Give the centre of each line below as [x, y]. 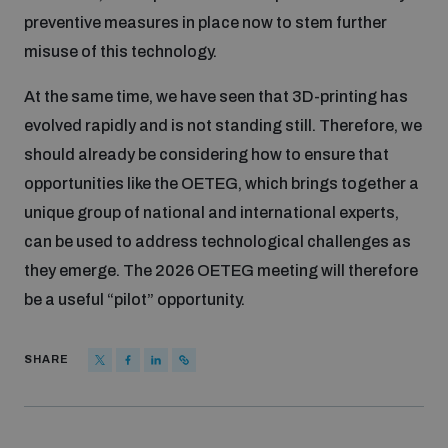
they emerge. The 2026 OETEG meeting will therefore [221, 270]
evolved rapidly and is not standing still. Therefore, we [223, 125]
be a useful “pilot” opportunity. [137, 299]
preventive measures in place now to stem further [205, 22]
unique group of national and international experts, [211, 212]
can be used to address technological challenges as [217, 241]
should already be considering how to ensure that [206, 154]
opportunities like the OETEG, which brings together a [221, 183]
